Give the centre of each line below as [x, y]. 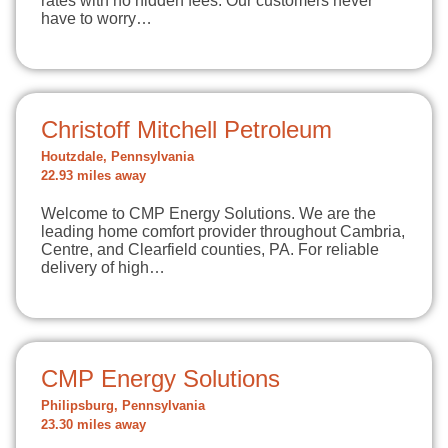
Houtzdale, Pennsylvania [117, 157]
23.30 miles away [93, 425]
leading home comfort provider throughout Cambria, [223, 231]
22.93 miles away [93, 176]
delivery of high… [103, 267]
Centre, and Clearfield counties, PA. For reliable [210, 249]
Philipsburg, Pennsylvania [123, 406]
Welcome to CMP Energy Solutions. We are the [208, 213]
